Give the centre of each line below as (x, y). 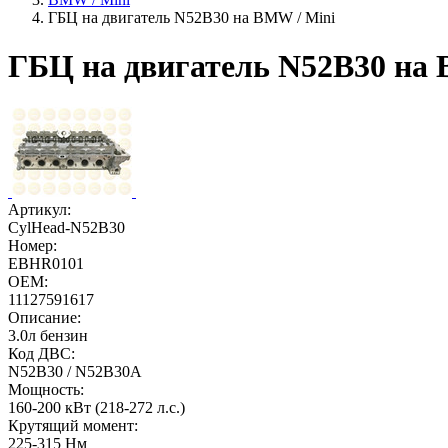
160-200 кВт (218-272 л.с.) (96, 407)
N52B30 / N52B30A (75, 371)
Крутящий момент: (73, 425)
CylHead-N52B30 (66, 227)
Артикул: (39, 209)
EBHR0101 (46, 263)
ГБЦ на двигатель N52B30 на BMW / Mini (191, 17)
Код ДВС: (41, 353)
